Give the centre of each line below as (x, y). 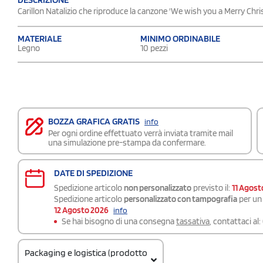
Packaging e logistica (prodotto (86, 252)
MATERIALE (40, 38)
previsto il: (212, 188)
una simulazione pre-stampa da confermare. (127, 142)
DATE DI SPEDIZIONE (93, 173)
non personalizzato (158, 188)
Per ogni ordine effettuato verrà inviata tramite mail (141, 133)
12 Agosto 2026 (81, 210)
